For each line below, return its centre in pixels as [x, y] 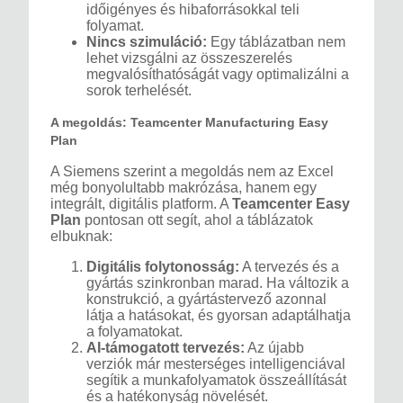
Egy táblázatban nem [276, 42]
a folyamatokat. [134, 332]
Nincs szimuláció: [147, 42]
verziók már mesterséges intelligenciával [216, 364]
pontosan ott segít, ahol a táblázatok [197, 220]
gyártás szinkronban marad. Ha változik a [218, 283]
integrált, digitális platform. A [141, 204]
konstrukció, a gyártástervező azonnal [206, 300]
